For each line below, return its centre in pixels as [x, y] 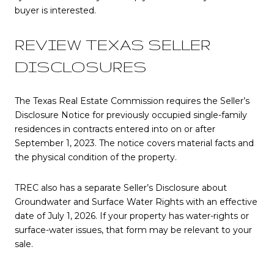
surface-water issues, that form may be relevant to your [133, 230]
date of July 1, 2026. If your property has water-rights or [132, 216]
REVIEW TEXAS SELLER [113, 45]
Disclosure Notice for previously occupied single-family [131, 115]
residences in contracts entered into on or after [115, 129]
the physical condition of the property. [96, 157]
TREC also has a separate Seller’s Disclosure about [121, 187]
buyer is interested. [55, 10]
